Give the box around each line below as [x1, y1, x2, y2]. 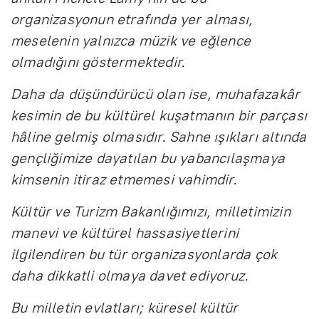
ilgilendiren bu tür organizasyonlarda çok [11, 246, 278, 263]
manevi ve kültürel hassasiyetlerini [11, 224, 239, 242]
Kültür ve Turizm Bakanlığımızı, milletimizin [11, 203, 291, 221]
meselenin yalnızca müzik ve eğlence [11, 32, 251, 50]
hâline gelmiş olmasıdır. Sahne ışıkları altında [11, 128, 307, 146]
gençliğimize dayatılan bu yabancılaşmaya [11, 150, 286, 167]
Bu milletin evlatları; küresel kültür [11, 299, 239, 317]
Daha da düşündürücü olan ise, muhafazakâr [11, 85, 300, 103]
